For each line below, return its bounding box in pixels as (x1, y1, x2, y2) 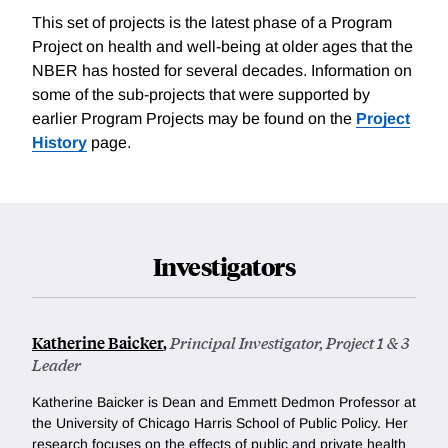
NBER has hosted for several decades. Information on (32, 62, 412, 80)
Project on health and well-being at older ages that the (32, 38, 413, 56)
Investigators (152, 250, 296, 283)
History (32, 134, 87, 152)
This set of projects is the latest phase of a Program (32, 14, 392, 32)
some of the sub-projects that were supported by (32, 86, 370, 104)
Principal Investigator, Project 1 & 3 (170, 332, 409, 354)
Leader (32, 354, 81, 376)
